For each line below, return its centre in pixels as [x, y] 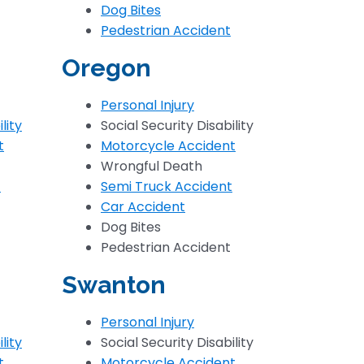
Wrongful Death [152, 166]
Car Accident [143, 207]
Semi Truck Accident [167, 186]
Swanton [114, 285]
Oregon [106, 68]
